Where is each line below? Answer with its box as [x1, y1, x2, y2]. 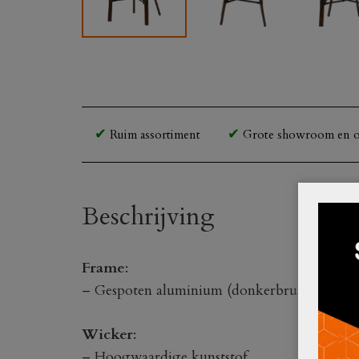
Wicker [82, 324, 133, 345]
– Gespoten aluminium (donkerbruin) [82, 280, 314, 301]
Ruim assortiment [107, 126, 200, 143]
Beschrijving [82, 200, 215, 233]
